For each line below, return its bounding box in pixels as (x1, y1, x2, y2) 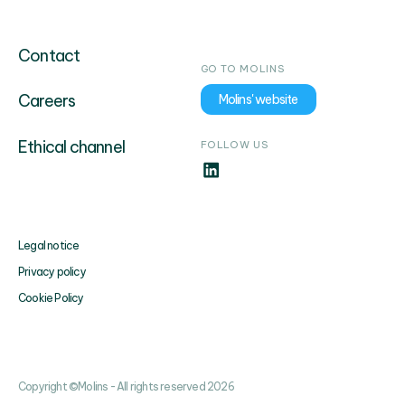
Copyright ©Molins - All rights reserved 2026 (18, 379, 234, 393)
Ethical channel (18, 136, 125, 157)
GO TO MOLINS (200, 61, 285, 75)
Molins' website (218, 90, 298, 108)
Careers (18, 90, 76, 112)
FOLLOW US (200, 137, 268, 151)
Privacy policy (18, 264, 86, 278)
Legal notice (18, 238, 80, 252)
